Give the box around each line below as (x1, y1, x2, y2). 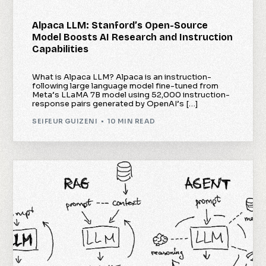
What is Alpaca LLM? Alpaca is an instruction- (32, 72, 212, 83)
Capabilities (32, 43, 89, 55)
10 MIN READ (107, 116, 156, 125)
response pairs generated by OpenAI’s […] (32, 99, 198, 109)
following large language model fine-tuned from (32, 81, 219, 91)
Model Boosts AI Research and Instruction (32, 31, 233, 43)
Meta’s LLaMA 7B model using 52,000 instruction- (32, 90, 230, 100)
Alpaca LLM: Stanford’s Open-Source (32, 20, 208, 31)
